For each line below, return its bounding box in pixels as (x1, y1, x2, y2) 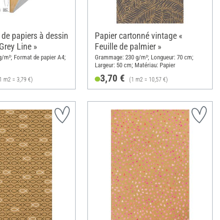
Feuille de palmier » (94, 41, 162, 52)
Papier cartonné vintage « (94, 30, 183, 41)
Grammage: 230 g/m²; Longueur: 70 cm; (94, 54, 193, 61)
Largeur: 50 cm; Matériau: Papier (94, 61, 175, 69)
